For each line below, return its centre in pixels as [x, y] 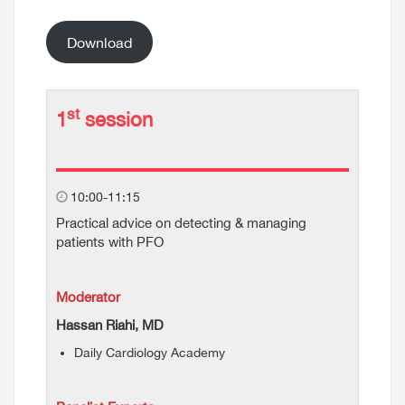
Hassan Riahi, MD [110, 325]
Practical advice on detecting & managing [181, 223]
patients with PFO [110, 242]
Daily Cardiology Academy [150, 353]
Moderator [88, 297]
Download [99, 42]
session [116, 119]
